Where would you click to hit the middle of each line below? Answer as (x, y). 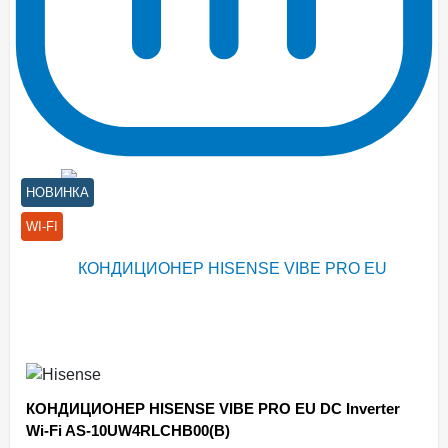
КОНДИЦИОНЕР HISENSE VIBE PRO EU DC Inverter (213, 408)
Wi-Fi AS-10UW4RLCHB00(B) (128, 430)
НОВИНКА (57, 192)
